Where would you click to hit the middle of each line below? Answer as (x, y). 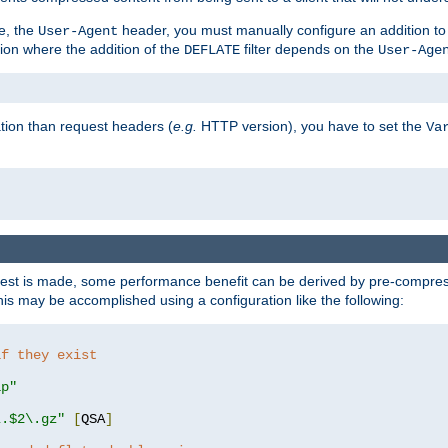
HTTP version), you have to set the (311, 125)
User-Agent (78, 30)
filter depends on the (309, 48)
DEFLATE (212, 49)
